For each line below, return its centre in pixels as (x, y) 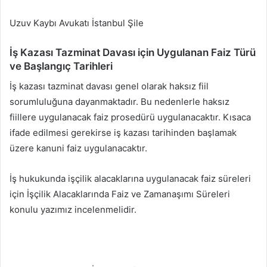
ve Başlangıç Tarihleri (61, 66)
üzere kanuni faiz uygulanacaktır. (78, 148)
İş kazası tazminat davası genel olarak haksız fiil (109, 86)
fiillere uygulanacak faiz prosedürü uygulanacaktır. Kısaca (130, 117)
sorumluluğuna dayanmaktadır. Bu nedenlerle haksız (119, 101)
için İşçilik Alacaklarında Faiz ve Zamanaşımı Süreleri (120, 194)
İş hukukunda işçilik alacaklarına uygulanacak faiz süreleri (130, 178)
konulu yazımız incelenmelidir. (73, 209)
